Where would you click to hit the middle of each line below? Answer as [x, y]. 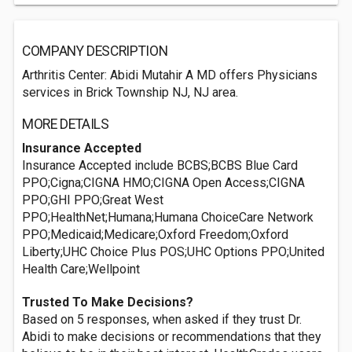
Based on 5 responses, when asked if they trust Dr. [162, 319]
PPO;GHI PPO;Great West [93, 200]
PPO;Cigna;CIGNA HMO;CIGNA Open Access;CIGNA [163, 183]
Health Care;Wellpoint [81, 269]
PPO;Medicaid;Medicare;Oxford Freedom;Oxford [155, 235]
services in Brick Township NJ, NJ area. [130, 92]
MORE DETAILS [66, 124]
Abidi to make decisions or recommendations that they [172, 337]
